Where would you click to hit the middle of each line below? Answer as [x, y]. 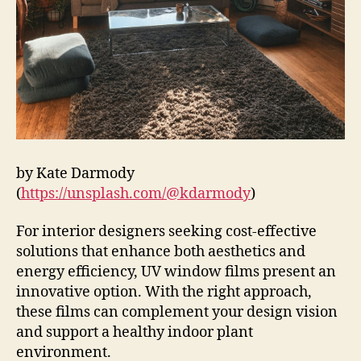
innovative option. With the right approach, [164, 292]
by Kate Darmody [75, 173]
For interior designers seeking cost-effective [166, 232]
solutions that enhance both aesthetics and [161, 252]
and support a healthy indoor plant [135, 332]
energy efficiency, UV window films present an [176, 272]
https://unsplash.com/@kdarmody [136, 193]
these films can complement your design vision [177, 312]
